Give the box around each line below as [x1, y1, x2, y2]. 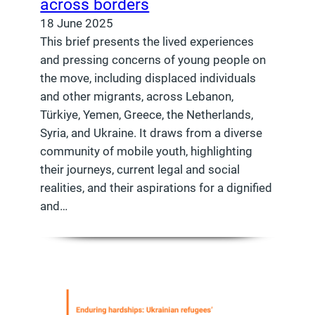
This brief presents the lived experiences [40, 34, 255, 49]
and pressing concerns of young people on [40, 52, 266, 67]
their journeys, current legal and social [40, 162, 240, 176]
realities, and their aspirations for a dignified [40, 180, 273, 195]
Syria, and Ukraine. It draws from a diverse [40, 125, 263, 140]
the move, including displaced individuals [40, 70, 257, 85]
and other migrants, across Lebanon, [40, 89, 234, 103]
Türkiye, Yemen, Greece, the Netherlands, [40, 107, 254, 122]
